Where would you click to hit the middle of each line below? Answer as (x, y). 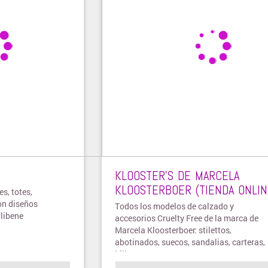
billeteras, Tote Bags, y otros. (169, 254)
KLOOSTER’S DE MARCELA (177, 176)
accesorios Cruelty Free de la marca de (187, 218)
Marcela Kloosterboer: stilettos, (173, 230)
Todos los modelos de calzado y (174, 206)
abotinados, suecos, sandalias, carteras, (190, 242)
